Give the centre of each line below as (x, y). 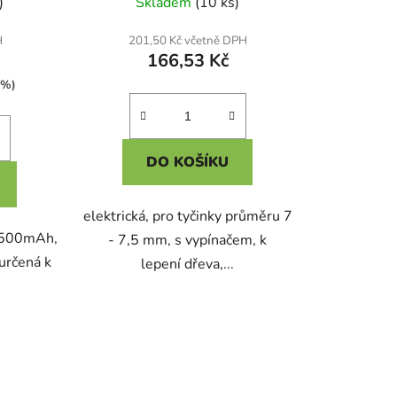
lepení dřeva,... (188, 265)
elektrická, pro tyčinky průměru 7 (187, 217)
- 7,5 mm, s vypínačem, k (188, 241)
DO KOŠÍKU (188, 163)
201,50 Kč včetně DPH (187, 41)
